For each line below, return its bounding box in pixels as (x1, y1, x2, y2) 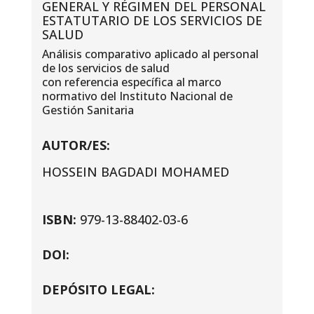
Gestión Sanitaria (41, 102, 134, 118)
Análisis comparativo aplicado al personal (41, 46, 259, 62)
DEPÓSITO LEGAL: (41, 280, 155, 298)
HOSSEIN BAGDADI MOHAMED (41, 163, 229, 180)
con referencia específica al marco (41, 74, 221, 90)
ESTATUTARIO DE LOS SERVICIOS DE (41, 11, 262, 29)
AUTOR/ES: (41, 136, 110, 153)
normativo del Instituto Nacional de (41, 88, 233, 104)
